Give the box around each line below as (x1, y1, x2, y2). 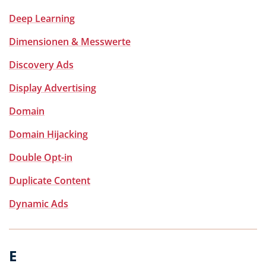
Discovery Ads (9, 58, 74, 71)
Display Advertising (9, 81, 96, 94)
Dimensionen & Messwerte (9, 35, 131, 48)
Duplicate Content (9, 174, 90, 187)
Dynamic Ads (9, 197, 68, 210)
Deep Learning (9, 12, 75, 25)
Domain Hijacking (9, 128, 88, 141)
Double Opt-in (9, 151, 72, 164)
